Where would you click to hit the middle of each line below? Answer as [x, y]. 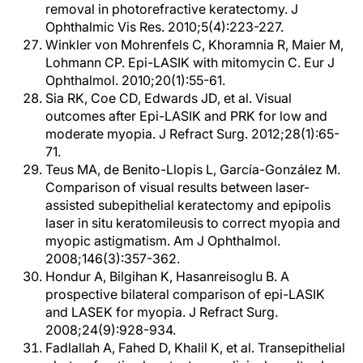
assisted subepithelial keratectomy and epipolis [188, 205]
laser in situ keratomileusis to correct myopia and [193, 223]
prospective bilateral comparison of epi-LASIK [185, 294]
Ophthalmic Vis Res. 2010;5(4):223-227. [164, 27]
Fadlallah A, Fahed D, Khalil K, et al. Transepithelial [195, 348]
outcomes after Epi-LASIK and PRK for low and [186, 116]
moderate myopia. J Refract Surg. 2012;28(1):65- [192, 134]
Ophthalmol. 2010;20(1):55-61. [135, 80]
